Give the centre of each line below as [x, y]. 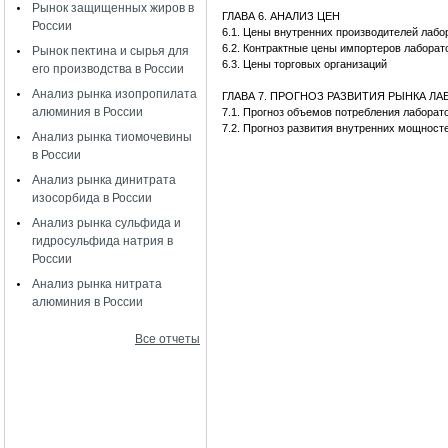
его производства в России [108, 69]
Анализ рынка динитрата [104, 180]
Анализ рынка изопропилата [114, 94]
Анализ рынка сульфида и [106, 223]
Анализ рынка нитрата [97, 284]
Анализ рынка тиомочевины [112, 137]
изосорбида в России [92, 198]
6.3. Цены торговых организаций [306, 64]
